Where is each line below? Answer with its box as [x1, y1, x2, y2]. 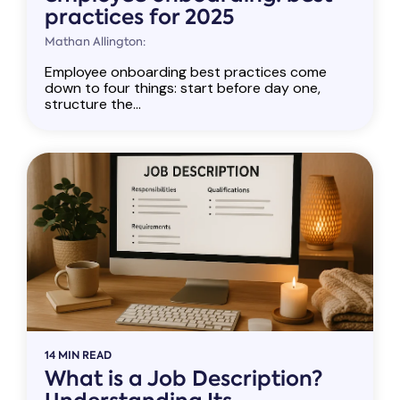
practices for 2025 [45, 3, 234, 31]
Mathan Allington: [45, 34, 146, 49]
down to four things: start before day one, [45, 79, 321, 97]
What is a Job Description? [45, 364, 322, 393]
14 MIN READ [45, 347, 112, 362]
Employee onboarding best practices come [45, 62, 327, 81]
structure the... [45, 95, 141, 113]
